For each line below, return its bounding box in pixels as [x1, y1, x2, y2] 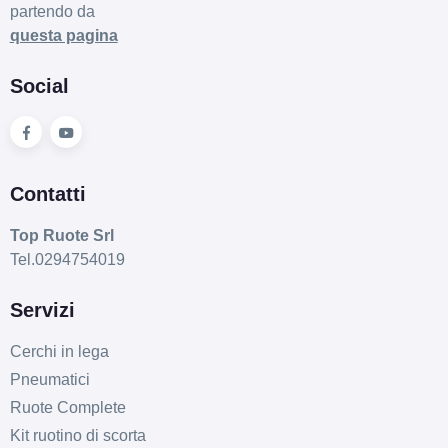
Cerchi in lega [9, 343, 109, 361]
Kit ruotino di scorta [9, 427, 146, 445]
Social [9, 75, 69, 98]
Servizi [9, 299, 75, 322]
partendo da [9, 3, 95, 21]
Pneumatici [9, 371, 90, 389]
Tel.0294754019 [9, 251, 125, 269]
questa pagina [9, 27, 118, 45]
